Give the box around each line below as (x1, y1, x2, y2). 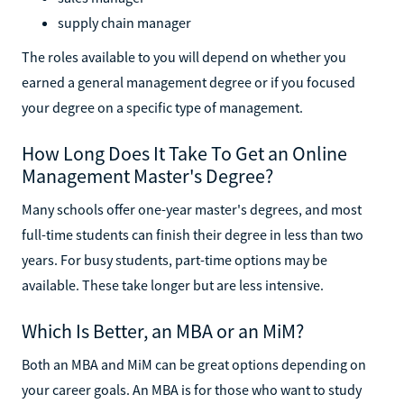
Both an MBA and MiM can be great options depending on (22, 354, 366, 373)
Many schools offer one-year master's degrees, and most (22, 199, 362, 218)
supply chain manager (58, 13, 191, 32)
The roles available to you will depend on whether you (22, 47, 346, 66)
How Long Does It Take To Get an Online (22, 140, 347, 166)
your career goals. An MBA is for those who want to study (22, 380, 362, 399)
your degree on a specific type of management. (22, 97, 303, 116)
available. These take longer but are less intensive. (22, 275, 324, 294)
